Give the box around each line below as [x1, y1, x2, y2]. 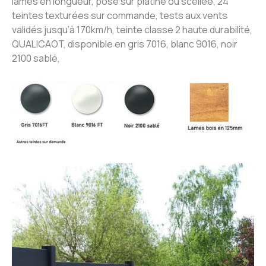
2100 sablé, [12, 52, 62, 65]
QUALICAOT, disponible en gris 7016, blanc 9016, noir [12, 37, 237, 51]
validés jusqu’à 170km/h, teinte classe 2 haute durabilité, [12, 23, 252, 37]
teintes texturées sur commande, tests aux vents [12, 9, 227, 23]
